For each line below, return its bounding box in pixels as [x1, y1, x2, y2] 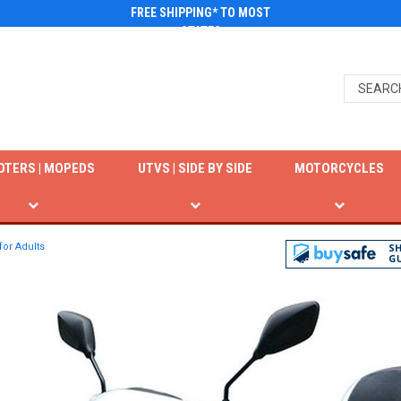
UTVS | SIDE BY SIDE [137, 160, 252, 176]
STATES [180, 24, 221, 38]
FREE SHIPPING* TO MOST [131, 5, 270, 20]
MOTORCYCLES [294, 160, 385, 176]
